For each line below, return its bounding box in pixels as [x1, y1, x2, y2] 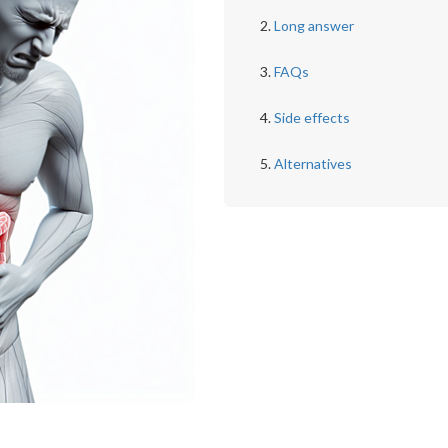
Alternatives [273, 155, 352, 172]
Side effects [273, 109, 350, 126]
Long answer [273, 17, 354, 34]
